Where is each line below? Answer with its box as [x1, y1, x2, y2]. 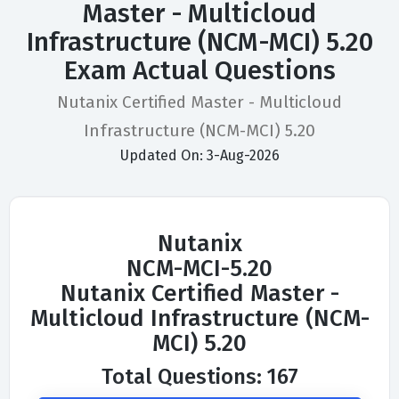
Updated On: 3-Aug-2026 [119, 147, 280, 165]
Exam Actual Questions [63, 55, 336, 87]
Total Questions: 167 [101, 364, 298, 390]
